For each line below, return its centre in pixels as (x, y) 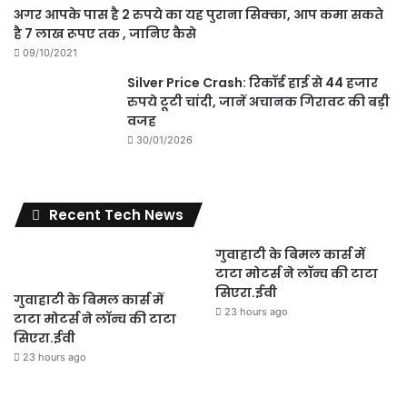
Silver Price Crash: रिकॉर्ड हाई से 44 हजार (253, 83)
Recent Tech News (116, 215)
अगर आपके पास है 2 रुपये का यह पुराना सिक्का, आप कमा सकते (199, 15)
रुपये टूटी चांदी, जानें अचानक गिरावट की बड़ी (258, 102)
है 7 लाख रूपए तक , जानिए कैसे (105, 34)
